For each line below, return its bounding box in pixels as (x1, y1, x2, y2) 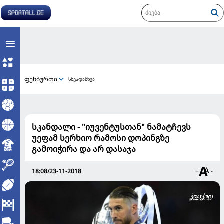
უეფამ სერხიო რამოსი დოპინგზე (32, 132, 169, 143)
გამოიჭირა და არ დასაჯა (32, 143, 136, 154)
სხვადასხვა (68, 76, 95, 82)
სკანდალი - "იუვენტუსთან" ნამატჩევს (32, 121, 191, 132)
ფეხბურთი (24, 74, 57, 83)
